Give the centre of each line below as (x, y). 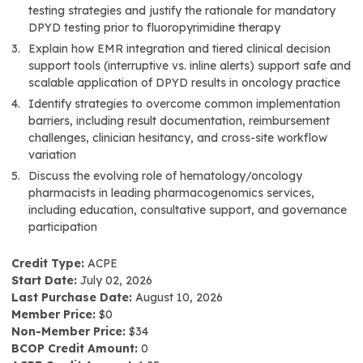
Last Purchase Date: (72, 297)
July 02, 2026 (116, 280)
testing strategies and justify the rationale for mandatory (182, 11)
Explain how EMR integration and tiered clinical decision (179, 49)
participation (63, 227)
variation (52, 155)
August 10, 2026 (179, 297)
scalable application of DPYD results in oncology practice (184, 83)
